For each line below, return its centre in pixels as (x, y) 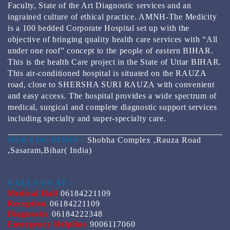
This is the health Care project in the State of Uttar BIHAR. (115, 62)
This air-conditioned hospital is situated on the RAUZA (107, 73)
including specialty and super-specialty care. (87, 118)
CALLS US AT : (40, 183)
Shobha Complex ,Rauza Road (144, 140)
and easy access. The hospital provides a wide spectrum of (112, 95)
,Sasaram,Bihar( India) (50, 150)
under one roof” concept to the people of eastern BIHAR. (111, 50)
